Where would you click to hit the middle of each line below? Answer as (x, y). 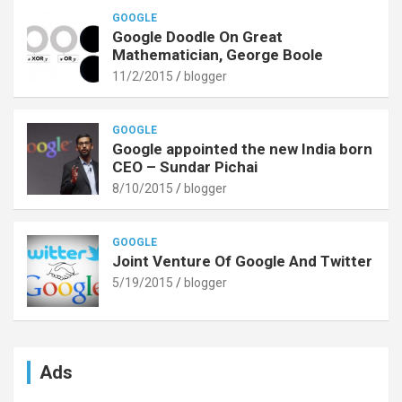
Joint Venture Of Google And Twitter (242, 261)
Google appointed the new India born (242, 149)
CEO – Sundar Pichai (185, 166)
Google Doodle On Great (197, 36)
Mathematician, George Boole (218, 54)
